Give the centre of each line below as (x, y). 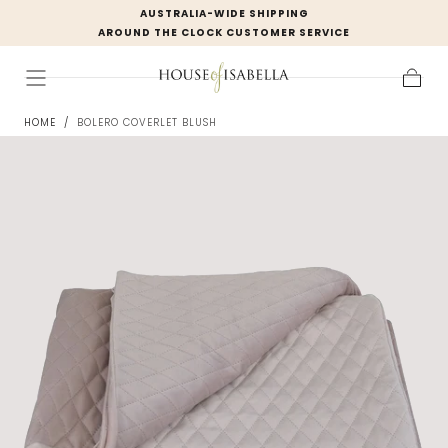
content (89, 38)
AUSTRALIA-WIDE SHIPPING (224, 13)
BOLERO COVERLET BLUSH (147, 123)
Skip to (89, 23)
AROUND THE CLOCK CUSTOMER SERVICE (224, 32)
